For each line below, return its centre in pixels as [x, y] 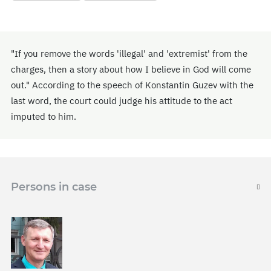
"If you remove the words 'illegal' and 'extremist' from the [129, 54]
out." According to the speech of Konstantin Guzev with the [132, 85]
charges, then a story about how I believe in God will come [131, 70]
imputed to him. [44, 117]
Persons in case [54, 187]
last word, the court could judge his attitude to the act [122, 101]
